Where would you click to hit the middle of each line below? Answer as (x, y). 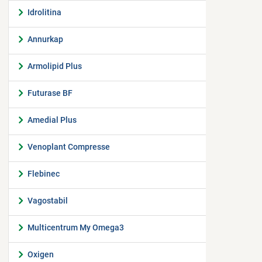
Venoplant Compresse (69, 147)
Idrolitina (44, 12)
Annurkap (45, 39)
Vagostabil (48, 201)
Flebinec (44, 174)
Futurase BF (50, 93)
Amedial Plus (52, 120)
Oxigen (41, 254)
